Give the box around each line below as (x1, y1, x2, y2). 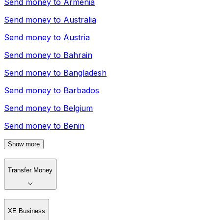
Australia (63, 14, 96, 25)
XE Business (8, 207, 45, 215)
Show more (8, 140, 40, 148)
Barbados (63, 85, 99, 95)
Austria (63, 32, 90, 42)
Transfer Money (8, 166, 53, 174)
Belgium (63, 103, 93, 113)
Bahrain (63, 50, 92, 60)
